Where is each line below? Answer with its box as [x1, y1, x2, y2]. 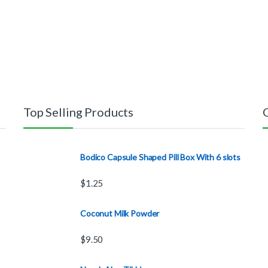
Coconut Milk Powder [80, 208, 160, 219]
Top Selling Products [23, 105, 134, 120]
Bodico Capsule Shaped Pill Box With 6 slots [80, 152, 240, 163]
